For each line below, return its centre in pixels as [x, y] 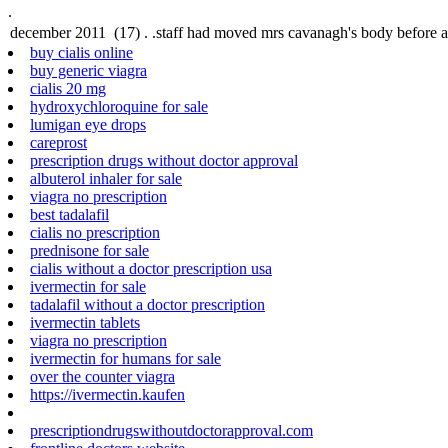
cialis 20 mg [68, 88]
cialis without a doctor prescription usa [151, 268]
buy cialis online [81, 52]
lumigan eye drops [88, 124]
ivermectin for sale [88, 286]
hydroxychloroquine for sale [119, 106]
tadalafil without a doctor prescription [147, 304]
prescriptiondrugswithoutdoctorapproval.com [171, 430]
